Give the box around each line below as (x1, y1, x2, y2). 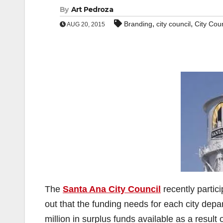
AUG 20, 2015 (66, 21, 105, 28)
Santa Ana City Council (63, 184, 161, 194)
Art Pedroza (71, 5, 113, 14)
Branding (124, 20, 152, 28)
